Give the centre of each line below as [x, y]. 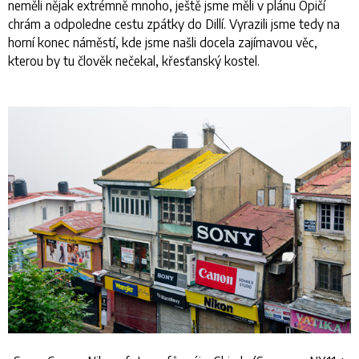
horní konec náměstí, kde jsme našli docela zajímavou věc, [163, 42]
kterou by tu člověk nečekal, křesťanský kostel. [134, 61]
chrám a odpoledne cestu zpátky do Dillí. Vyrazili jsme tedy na [174, 24]
